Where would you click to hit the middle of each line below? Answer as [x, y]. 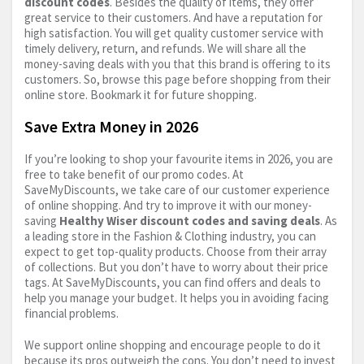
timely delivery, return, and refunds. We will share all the [165, 48]
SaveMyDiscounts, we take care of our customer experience [177, 189]
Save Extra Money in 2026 [111, 126]
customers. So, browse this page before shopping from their [178, 79]
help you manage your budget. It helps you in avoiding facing [177, 297]
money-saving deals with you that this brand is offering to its [178, 63]
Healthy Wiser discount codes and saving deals [190, 220]
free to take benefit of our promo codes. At [134, 174]
